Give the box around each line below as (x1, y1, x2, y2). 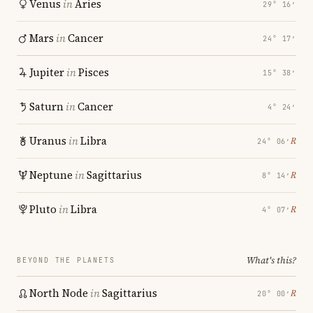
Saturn (29, 99, 64, 114)
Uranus (29, 133, 66, 148)
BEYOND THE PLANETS (17, 256, 115, 265)
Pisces (78, 65, 109, 80)
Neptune (29, 168, 73, 182)
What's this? (247, 254, 296, 266)
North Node (29, 286, 88, 300)
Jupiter (29, 65, 64, 80)
